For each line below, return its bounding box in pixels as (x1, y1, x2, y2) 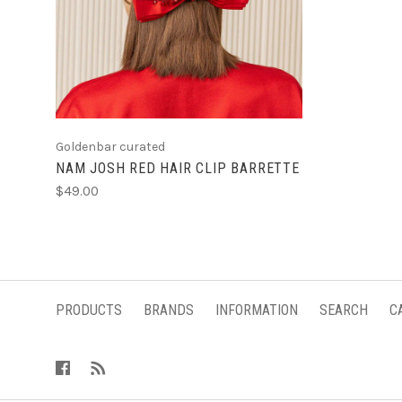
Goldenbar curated (56, 139, 165, 155)
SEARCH (319, 301, 368, 319)
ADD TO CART (136, 2, 222, 20)
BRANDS (144, 301, 194, 319)
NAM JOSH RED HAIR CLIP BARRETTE (56, 160, 300, 178)
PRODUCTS (56, 301, 122, 319)
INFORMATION (215, 301, 298, 319)
